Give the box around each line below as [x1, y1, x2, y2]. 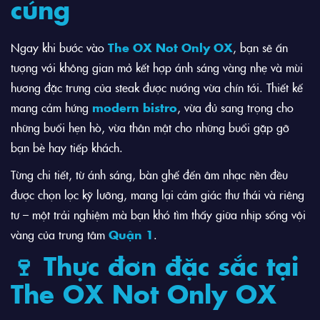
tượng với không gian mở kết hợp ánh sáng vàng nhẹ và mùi [11, 59, 303, 76]
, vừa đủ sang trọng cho [177, 99, 294, 116]
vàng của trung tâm [11, 226, 109, 243]
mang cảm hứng [11, 99, 92, 116]
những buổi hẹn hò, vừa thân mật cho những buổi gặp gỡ [11, 119, 289, 136]
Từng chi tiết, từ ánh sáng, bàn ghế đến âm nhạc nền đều [11, 166, 288, 183]
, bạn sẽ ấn [233, 39, 288, 56]
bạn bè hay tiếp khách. [11, 139, 123, 156]
